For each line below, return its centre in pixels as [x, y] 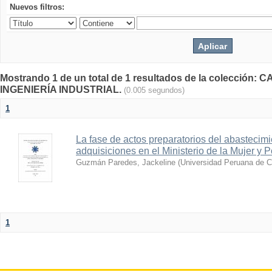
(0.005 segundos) [154, 90]
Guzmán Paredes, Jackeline [126, 162]
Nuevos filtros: [37, 7]
